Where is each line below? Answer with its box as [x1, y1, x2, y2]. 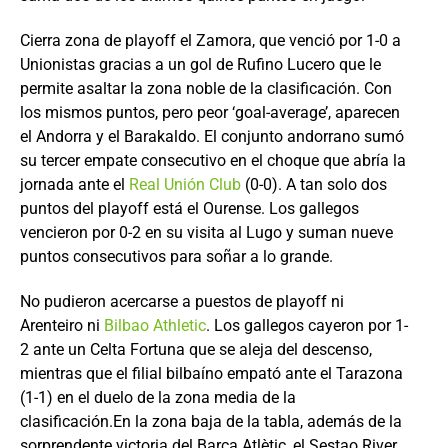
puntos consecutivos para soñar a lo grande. [20, 247, 333, 266]
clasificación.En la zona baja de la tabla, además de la [20, 412, 402, 431]
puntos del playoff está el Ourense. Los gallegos [20, 199, 359, 218]
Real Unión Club [129, 175, 241, 194]
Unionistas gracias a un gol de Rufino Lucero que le [20, 55, 381, 74]
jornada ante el [20, 175, 129, 194]
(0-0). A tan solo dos [241, 175, 387, 194]
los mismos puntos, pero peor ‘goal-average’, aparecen [20, 103, 400, 122]
